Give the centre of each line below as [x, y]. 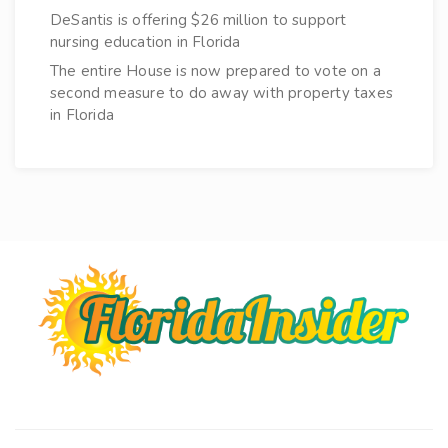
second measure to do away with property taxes [222, 93]
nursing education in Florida [145, 42]
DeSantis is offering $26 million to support [198, 20]
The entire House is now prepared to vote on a [216, 71]
